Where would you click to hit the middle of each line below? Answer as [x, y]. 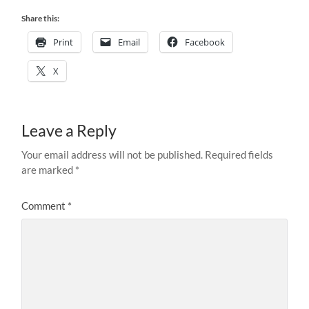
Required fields [239, 155]
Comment [45, 206]
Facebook [205, 42]
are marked [49, 170]
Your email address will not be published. [112, 155]
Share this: [41, 19]
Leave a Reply [69, 131]
